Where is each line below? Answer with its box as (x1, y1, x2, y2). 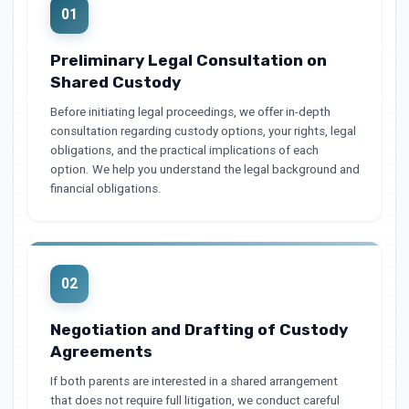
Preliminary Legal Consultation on (49, 51, 327, 69)
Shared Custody (49, 73, 181, 91)
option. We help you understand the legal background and (49, 160, 360, 179)
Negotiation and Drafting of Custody (49, 320, 348, 339)
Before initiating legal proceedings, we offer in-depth (49, 102, 330, 121)
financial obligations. (49, 179, 162, 198)
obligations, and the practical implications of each (49, 141, 319, 160)
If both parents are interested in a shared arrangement (49, 372, 338, 391)
